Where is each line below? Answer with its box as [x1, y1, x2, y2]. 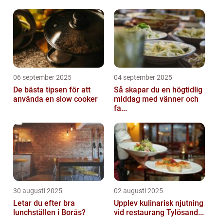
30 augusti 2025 [13, 186, 62, 195]
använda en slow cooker [13, 94, 98, 104]
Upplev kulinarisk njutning [114, 198, 203, 208]
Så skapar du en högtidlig [114, 85, 202, 94]
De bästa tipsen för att [13, 85, 91, 94]
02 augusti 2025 [114, 186, 163, 195]
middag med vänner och [114, 94, 199, 104]
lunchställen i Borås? [13, 207, 86, 217]
